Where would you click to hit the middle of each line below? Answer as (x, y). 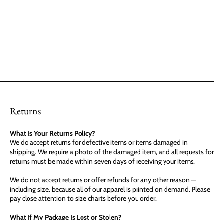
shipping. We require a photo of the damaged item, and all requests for (112, 152)
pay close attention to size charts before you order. (83, 198)
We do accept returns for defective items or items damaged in (99, 142)
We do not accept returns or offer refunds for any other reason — (103, 180)
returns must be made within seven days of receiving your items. (102, 161)
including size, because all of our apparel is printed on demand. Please (110, 189)
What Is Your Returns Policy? (53, 133)
